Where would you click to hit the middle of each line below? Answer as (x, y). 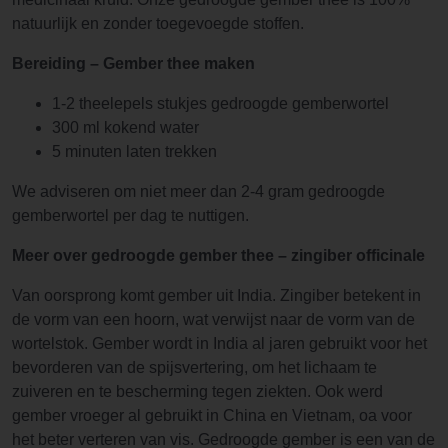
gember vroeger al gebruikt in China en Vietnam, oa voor (212, 416)
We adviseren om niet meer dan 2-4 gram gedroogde (198, 192)
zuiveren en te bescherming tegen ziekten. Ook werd (197, 392)
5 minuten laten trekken (134, 152)
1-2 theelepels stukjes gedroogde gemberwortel (220, 104)
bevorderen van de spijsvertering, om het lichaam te (194, 368)
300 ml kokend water (125, 128)
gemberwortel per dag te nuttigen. (132, 216)
